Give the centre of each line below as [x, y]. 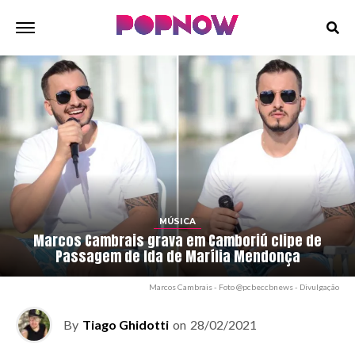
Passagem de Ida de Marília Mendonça [177, 257]
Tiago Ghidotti [126, 325]
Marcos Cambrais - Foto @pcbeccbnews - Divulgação [244, 287]
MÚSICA [177, 222]
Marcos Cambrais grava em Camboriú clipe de [177, 241]
